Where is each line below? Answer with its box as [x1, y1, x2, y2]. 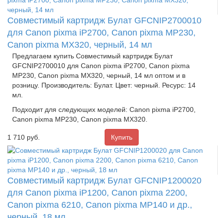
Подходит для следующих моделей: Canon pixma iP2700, [12, 105, 196, 113]
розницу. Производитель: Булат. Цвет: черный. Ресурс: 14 [12, 81, 196, 89]
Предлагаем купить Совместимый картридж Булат [12, 52, 173, 60]
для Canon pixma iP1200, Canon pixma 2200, [7, 187, 187, 198]
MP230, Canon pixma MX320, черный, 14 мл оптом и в [12, 71, 185, 79]
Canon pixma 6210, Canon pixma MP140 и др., [7, 200, 192, 210]
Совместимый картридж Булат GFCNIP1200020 [7, 175, 201, 185]
